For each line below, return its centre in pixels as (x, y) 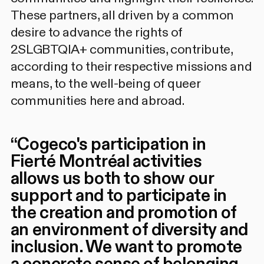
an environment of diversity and (129, 230)
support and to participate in (118, 196)
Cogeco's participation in (112, 145)
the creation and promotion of (123, 213)
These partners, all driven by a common (122, 16)
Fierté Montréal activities (106, 162)
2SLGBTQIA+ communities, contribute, (121, 50)
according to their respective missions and (131, 67)
